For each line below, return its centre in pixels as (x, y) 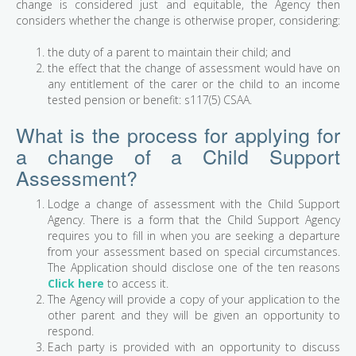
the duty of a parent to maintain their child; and (169, 52)
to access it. (136, 284)
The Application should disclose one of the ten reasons (194, 268)
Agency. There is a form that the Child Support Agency (194, 220)
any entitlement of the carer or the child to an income (194, 84)
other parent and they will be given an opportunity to (194, 315)
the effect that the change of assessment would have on (194, 68)
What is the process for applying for (178, 135)
